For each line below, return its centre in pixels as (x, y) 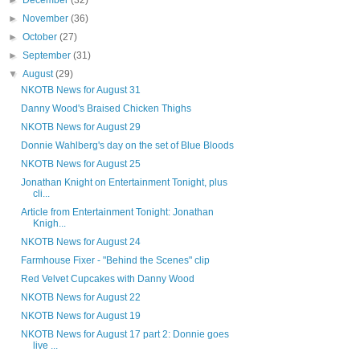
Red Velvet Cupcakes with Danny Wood (107, 279)
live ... (45, 346)
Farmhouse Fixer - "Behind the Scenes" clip (115, 261)
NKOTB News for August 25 (80, 164)
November (47, 19)
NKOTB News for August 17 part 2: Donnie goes (125, 335)
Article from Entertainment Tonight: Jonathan (117, 213)
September (48, 56)
